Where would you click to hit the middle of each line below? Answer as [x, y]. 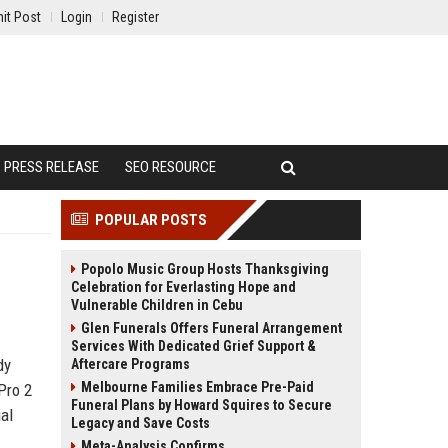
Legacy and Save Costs [140, 423]
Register [135, 17]
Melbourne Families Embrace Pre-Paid [197, 387]
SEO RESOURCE [170, 167]
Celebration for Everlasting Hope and [183, 287]
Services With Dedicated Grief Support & [193, 346]
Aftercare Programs [130, 364]
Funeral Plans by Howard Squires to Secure [201, 405]
